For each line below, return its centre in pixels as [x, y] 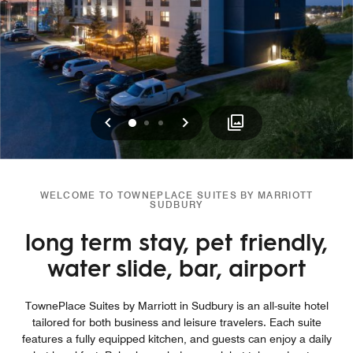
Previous [143, 121]
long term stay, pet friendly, [176, 240]
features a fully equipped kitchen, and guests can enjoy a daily [176, 338]
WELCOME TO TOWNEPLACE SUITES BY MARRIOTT [176, 195]
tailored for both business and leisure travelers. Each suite [176, 322]
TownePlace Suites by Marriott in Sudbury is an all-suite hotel [176, 305]
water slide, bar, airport [176, 266]
